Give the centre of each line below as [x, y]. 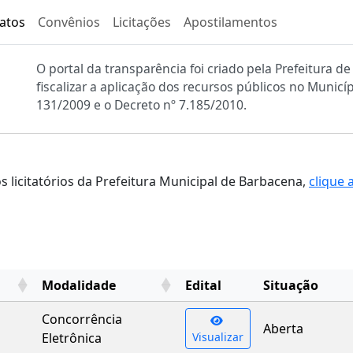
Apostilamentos [230, 22]
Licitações [142, 22]
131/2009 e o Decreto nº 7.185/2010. [141, 105]
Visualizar [218, 337]
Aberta [283, 329]
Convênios [69, 22]
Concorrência [82, 319]
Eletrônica [72, 338]
